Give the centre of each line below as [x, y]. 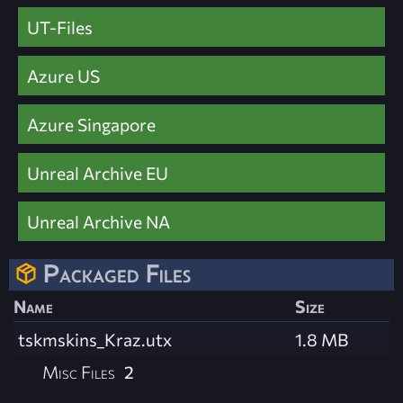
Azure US [63, 75]
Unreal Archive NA [99, 221]
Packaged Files [117, 273]
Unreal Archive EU [98, 172]
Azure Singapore [91, 124]
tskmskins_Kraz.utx [95, 339]
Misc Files [79, 371]
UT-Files [60, 27]
